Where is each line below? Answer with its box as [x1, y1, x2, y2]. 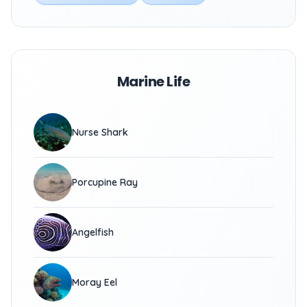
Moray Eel [72, 276, 117, 288]
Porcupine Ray [72, 176, 138, 188]
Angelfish [72, 226, 114, 238]
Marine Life [116, 72, 191, 91]
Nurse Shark [72, 126, 128, 138]
